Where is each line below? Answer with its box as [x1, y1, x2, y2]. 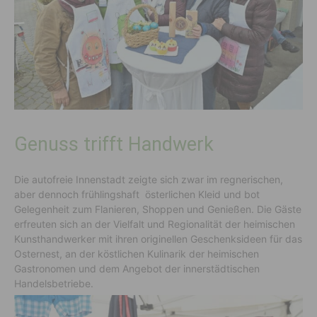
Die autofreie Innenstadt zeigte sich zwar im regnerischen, [14, 173, 283, 186]
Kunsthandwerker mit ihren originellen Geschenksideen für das [14, 233, 302, 246]
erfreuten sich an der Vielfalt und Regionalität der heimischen [14, 218, 295, 231]
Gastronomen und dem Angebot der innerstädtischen [14, 263, 260, 275]
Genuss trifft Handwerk [14, 133, 214, 156]
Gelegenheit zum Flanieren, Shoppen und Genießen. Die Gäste [14, 203, 301, 216]
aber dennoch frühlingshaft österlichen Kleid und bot [14, 188, 260, 201]
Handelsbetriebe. [14, 277, 93, 290]
